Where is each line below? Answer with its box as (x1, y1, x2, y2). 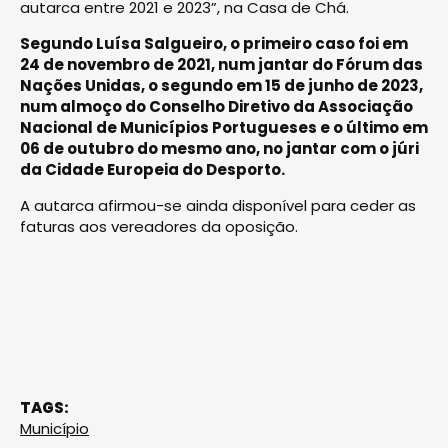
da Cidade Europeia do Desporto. (20, 158, 285, 180)
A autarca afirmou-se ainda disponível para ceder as (20, 194, 416, 216)
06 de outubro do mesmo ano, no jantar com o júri (20, 137, 419, 159)
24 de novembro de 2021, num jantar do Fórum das (20, 53, 423, 75)
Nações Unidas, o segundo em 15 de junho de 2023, (20, 74, 423, 96)
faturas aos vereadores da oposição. (20, 215, 298, 237)
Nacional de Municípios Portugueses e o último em (20, 116, 428, 138)
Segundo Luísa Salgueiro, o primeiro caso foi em (20, 32, 408, 54)
